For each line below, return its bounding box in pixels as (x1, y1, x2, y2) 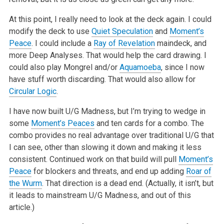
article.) (8, 202, 34, 212)
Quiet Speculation (91, 26, 153, 36)
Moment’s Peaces (30, 118, 94, 128)
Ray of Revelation (93, 38, 155, 48)
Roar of (185, 166, 211, 176)
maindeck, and (154, 38, 206, 48)
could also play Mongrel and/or (8, 62, 119, 72)
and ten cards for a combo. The (94, 118, 204, 128)
